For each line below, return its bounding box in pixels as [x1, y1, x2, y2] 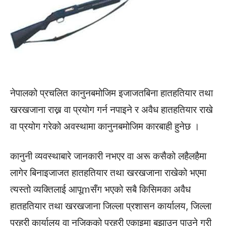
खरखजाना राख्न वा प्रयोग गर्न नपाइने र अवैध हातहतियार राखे [10, 104, 213, 116]
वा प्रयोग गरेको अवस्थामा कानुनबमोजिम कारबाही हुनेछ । [10, 121, 200, 133]
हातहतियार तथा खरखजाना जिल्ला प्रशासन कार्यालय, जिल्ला [10, 200, 211, 212]
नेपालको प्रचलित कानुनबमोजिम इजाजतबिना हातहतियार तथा [10, 87, 213, 99]
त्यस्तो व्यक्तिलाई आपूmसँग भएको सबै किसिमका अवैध [10, 184, 191, 196]
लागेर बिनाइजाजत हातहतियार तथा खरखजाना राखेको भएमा [10, 167, 206, 179]
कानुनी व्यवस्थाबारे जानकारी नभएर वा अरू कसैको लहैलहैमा [10, 150, 206, 162]
